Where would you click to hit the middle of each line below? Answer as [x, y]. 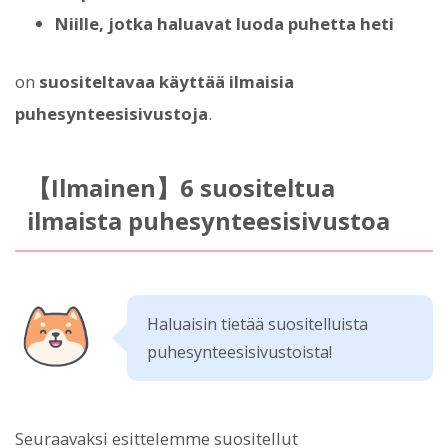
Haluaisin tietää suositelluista [257, 323]
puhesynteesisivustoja [111, 113]
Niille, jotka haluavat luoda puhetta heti [224, 24]
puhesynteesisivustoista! [239, 351]
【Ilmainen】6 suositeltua [180, 187]
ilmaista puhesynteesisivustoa [208, 220]
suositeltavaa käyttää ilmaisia [166, 81]
